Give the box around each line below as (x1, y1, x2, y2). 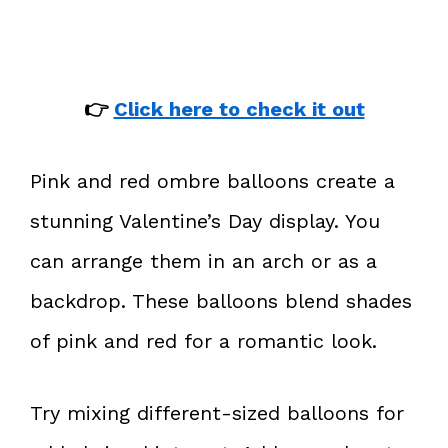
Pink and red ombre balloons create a (30, 168, 395, 193)
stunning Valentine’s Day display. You (30, 208, 380, 233)
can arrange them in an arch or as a (30, 248, 377, 273)
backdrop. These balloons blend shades (30, 288, 412, 313)
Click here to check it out (113, 96, 365, 121)
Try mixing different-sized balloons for (30, 400, 404, 425)
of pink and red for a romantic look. (30, 328, 377, 353)
